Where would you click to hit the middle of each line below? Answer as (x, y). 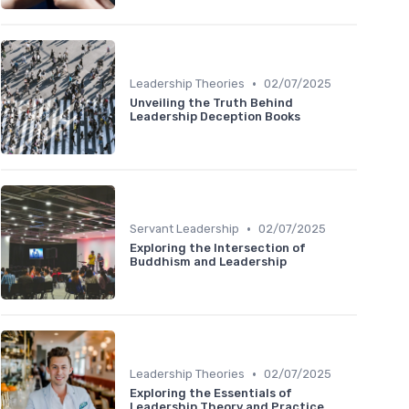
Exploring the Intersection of (218, 248)
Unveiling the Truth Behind (211, 103)
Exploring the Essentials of (211, 393)
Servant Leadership (184, 229)
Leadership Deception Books (215, 117)
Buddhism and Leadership (208, 262)
